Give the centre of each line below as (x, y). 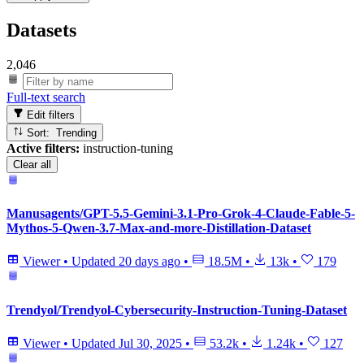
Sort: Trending (77, 132)
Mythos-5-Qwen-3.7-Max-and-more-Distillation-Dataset (159, 228)
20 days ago (149, 262)
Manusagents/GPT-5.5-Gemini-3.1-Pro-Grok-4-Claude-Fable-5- (181, 214)
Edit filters (50, 115)
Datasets (41, 30)
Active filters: (43, 148)
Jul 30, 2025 (150, 343)
